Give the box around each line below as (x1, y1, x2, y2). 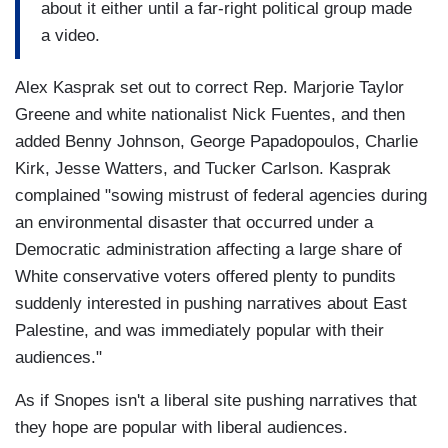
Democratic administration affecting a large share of (15, 240, 402, 260)
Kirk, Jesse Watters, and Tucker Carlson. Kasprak (15, 159, 391, 179)
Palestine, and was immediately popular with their (15, 321, 384, 341)
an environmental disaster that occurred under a (15, 213, 373, 233)
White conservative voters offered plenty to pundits (15, 267, 396, 287)
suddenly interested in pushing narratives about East (15, 294, 407, 314)
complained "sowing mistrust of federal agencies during (15, 186, 427, 206)
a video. (41, 25, 100, 45)
